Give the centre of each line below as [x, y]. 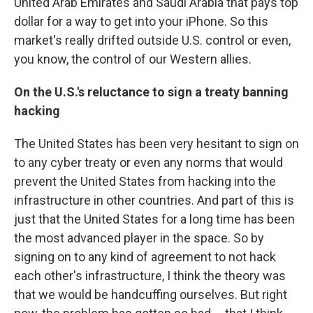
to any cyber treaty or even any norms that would [148, 163]
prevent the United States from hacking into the [145, 182]
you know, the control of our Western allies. [133, 59]
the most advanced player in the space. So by [139, 238]
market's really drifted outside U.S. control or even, [152, 41]
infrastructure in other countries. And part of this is [154, 201]
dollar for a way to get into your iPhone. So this [141, 22]
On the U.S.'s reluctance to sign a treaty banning [151, 92]
